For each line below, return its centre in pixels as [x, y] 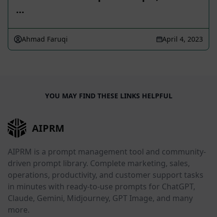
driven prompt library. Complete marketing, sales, [99, 163]
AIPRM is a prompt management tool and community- [107, 151]
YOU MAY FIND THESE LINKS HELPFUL [108, 96]
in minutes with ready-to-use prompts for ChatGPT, [101, 186]
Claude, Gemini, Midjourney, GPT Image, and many [100, 198]
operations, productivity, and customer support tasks [106, 175]
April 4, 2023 [183, 39]
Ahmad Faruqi [45, 39]
